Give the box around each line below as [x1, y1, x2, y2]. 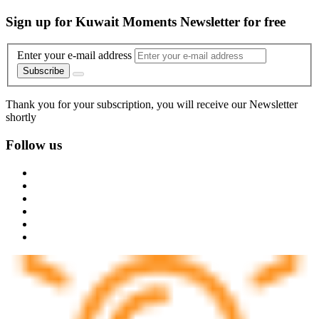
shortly [6, 111, 36, 124]
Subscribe [23, 66, 64, 77]
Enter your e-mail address [17, 49, 132, 62]
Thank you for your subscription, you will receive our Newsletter [6, 98, 298, 111]
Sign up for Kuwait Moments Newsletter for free [6, 14, 286, 30]
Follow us [6, 137, 62, 153]
